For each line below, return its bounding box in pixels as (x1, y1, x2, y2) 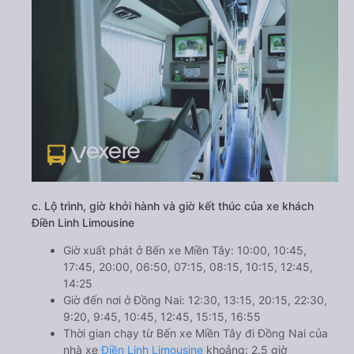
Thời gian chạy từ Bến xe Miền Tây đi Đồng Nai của (63, 326, 328, 340)
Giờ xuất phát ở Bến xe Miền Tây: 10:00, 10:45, (63, 243, 307, 257)
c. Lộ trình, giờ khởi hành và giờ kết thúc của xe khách (32, 198, 314, 213)
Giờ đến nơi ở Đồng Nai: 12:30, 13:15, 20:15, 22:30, (63, 292, 327, 307)
